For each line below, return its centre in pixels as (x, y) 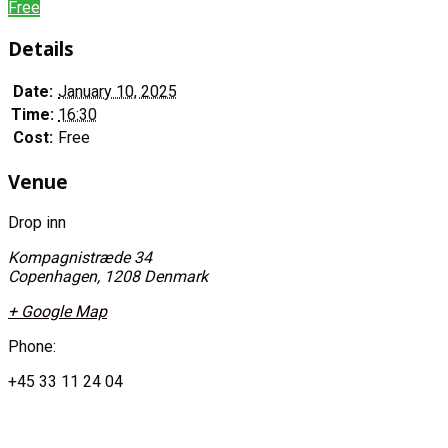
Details (41, 48)
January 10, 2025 (117, 92)
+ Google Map (57, 311)
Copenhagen (52, 276)
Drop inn (37, 222)
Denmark (176, 276)
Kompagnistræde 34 (80, 257)
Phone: (32, 346)
